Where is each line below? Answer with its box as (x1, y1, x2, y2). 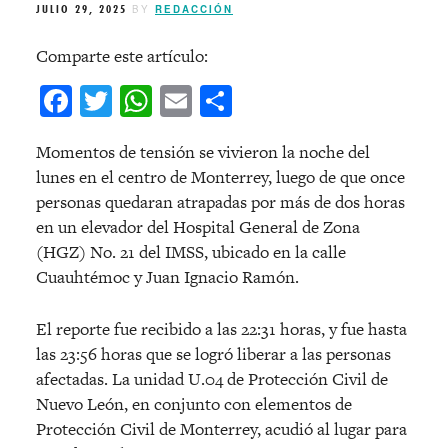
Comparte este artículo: (36, 43, 208, 68)
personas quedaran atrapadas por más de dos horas (36, 189, 405, 214)
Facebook (72, 79, 197, 122)
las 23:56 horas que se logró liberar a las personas (36, 341, 391, 366)
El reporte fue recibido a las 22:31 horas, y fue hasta (36, 316, 407, 341)
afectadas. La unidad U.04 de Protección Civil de (36, 366, 388, 391)
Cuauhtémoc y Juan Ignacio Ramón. (36, 264, 299, 289)
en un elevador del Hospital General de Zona (36, 214, 360, 239)
